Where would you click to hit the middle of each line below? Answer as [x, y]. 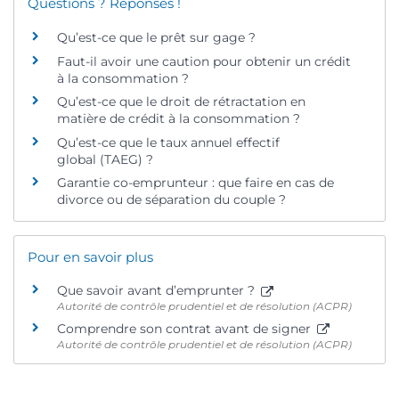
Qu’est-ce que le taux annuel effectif [168, 142]
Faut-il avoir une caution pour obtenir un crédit [204, 61]
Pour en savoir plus [90, 256]
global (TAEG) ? [105, 159]
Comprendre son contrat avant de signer [186, 329]
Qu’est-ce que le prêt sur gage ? [156, 38]
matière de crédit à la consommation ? [179, 119]
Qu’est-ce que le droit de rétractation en [181, 102]
